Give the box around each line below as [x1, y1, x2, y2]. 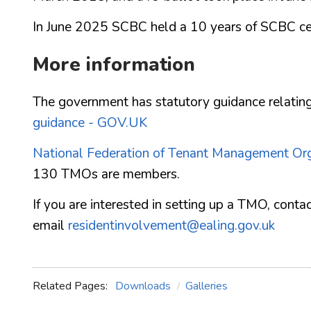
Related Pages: [33, 278, 110, 294]
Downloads [115, 278, 171, 294]
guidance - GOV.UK [33, 113, 147, 132]
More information [33, 51, 195, 78]
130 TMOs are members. [33, 165, 180, 183]
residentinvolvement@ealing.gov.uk [68, 216, 275, 235]
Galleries [185, 278, 228, 294]
